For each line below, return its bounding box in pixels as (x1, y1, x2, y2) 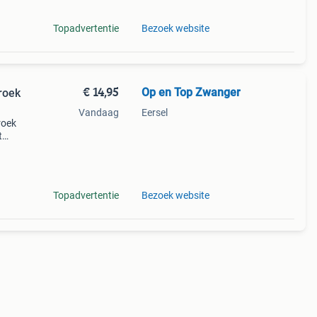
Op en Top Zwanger (141, 86, 241, 99)
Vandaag (78, 107, 119, 118)
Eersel (141, 107, 168, 118)
